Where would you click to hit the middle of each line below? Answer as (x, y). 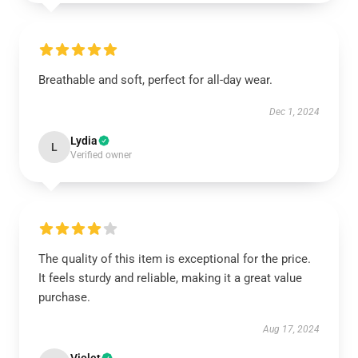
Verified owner (101, 155)
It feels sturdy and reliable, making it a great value (170, 278)
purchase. (64, 297)
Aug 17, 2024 (291, 329)
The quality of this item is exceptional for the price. (175, 259)
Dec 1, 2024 (294, 112)
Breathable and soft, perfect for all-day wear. (155, 80)
